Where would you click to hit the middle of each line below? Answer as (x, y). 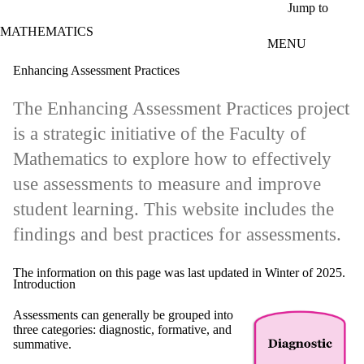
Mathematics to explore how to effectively (172, 159)
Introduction (44, 284)
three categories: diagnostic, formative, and (122, 330)
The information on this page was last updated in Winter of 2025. (179, 273)
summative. (42, 344)
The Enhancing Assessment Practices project (181, 109)
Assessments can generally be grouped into (123, 315)
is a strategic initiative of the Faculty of (160, 134)
